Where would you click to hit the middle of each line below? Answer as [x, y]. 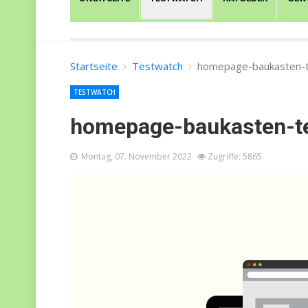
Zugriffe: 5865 [235, 156]
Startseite [94, 66]
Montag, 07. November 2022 [136, 156]
